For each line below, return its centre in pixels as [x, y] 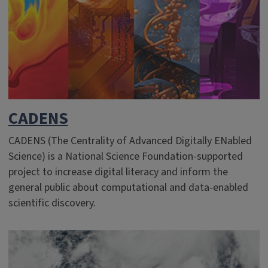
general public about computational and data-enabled [128, 188]
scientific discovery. [52, 203]
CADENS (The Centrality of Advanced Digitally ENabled [130, 141]
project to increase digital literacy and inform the [118, 172]
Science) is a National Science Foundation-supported [125, 156]
